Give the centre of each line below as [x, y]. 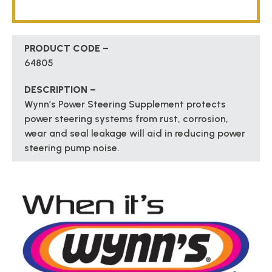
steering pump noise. [72, 148]
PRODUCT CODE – [66, 49]
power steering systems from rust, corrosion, [126, 119]
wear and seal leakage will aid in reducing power [135, 134]
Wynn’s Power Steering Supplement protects [125, 104]
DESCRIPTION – [60, 90]
